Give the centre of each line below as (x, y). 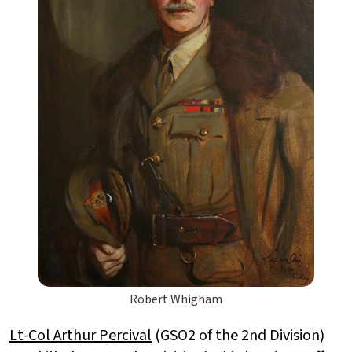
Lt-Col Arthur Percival (81, 335)
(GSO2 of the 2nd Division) (238, 335)
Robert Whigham (176, 299)
